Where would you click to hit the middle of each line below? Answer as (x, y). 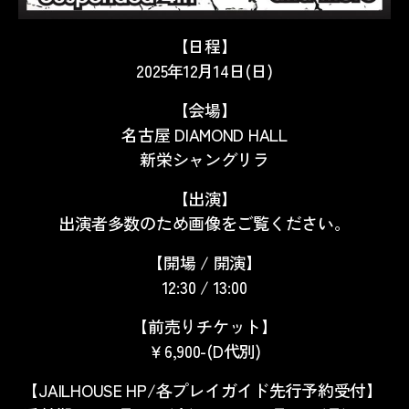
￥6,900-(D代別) (204, 350)
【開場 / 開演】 (204, 262)
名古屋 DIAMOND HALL (204, 134)
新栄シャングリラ (204, 158)
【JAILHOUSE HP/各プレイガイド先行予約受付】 (204, 389)
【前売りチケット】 (204, 325)
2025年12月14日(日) (204, 70)
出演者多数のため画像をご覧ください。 (204, 222)
